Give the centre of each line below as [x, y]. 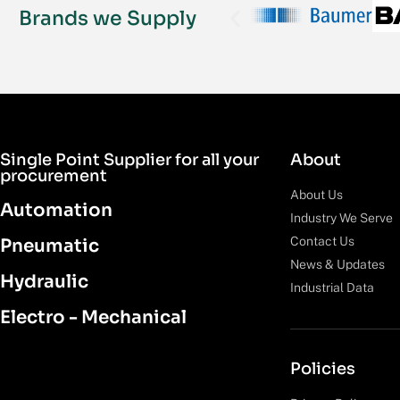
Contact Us [322, 241]
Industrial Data [332, 287]
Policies [323, 368]
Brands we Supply [107, 18]
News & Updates [337, 264]
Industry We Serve [342, 217]
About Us [317, 194]
